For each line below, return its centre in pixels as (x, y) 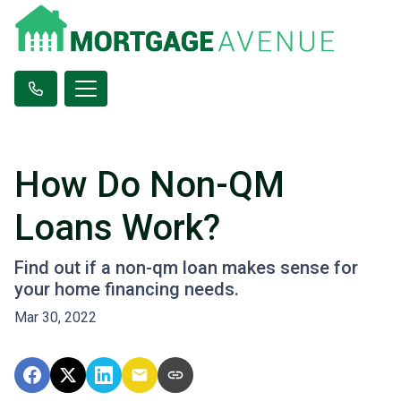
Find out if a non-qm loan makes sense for (186, 267)
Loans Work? (117, 227)
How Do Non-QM (149, 184)
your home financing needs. (127, 289)
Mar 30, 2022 (55, 317)
